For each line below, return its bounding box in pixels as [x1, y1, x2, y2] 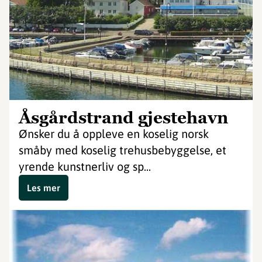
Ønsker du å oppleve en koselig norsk [19, 127, 209, 140]
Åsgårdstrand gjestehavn [19, 107, 228, 128]
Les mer [27, 182, 60, 193]
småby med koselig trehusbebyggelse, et [19, 143, 226, 157]
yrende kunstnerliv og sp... [19, 160, 151, 173]
